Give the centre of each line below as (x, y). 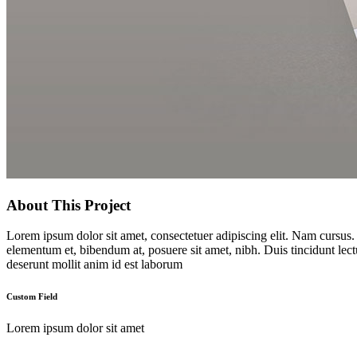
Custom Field (32, 297)
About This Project (69, 205)
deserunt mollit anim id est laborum (94, 265)
